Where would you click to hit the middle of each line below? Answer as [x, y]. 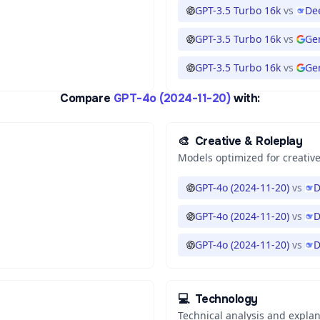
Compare [85, 98]
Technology [226, 299]
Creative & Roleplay [249, 141]
